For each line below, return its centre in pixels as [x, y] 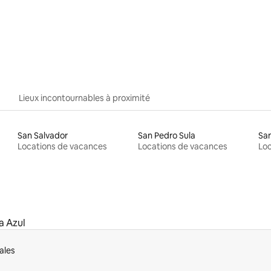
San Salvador [43, 136]
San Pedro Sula [166, 136]
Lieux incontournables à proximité [84, 98]
